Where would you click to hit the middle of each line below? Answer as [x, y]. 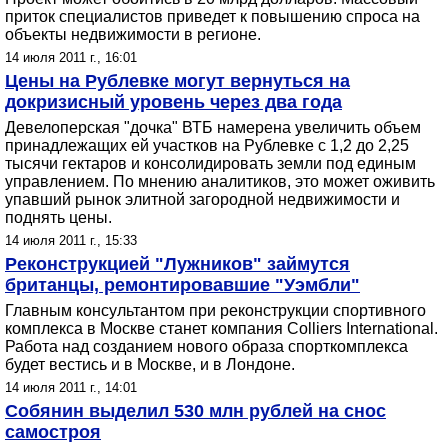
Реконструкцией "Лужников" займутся [177, 264]
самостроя [53, 432]
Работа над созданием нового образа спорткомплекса [206, 346]
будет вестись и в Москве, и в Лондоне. [150, 364]
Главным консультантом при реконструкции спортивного [215, 310]
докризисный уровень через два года [173, 102]
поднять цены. [58, 217]
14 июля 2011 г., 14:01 [71, 387]
